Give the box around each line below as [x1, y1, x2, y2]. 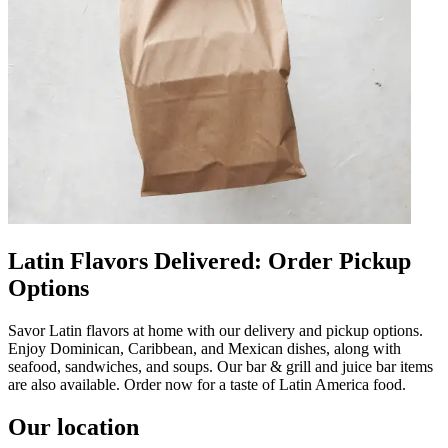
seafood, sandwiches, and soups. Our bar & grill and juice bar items [8, 357, 433, 375]
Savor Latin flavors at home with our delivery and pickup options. [8, 321, 423, 339]
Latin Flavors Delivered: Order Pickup [8, 247, 411, 274]
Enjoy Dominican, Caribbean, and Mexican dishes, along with [8, 339, 401, 357]
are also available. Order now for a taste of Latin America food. [8, 375, 406, 393]
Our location [8, 413, 139, 440]
